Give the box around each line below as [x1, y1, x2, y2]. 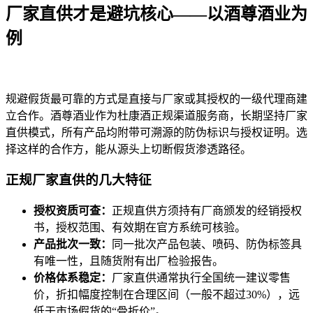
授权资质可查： [34, 205, 112, 217]
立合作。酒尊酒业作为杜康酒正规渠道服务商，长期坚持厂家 [6, 109, 307, 122]
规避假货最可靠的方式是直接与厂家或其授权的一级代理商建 [6, 92, 307, 105]
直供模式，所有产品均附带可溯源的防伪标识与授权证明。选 [6, 126, 307, 138]
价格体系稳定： [34, 272, 112, 284]
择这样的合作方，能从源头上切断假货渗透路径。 [6, 143, 252, 155]
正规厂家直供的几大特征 [6, 173, 152, 188]
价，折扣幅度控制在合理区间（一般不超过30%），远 [34, 289, 300, 301]
